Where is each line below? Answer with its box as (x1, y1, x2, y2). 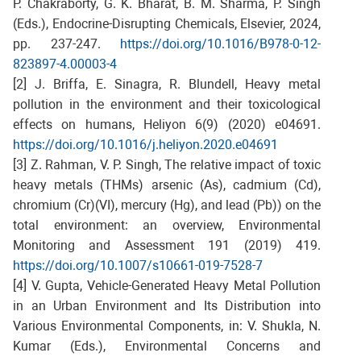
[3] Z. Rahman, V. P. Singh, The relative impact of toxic (13, 156, 321, 172)
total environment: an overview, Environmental (13, 217, 321, 233)
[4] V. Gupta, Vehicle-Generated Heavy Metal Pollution (13, 277, 321, 293)
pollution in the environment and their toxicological (13, 96, 321, 112)
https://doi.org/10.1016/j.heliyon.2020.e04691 (13, 136, 278, 152)
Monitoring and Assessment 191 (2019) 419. (13, 237, 321, 253)
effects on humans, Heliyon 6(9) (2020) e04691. (13, 116, 321, 132)
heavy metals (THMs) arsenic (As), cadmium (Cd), (13, 176, 321, 193)
